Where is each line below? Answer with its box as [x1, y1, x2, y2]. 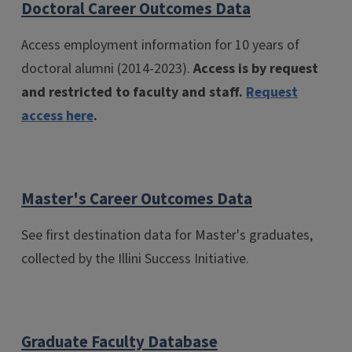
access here [21, 106, 93, 126]
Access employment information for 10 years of [21, 35, 299, 56]
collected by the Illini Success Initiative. [21, 248, 249, 269]
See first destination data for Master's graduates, [21, 225, 313, 245]
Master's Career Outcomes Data [21, 188, 252, 211]
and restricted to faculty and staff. [21, 82, 246, 103]
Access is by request [193, 59, 318, 79]
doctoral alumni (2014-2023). [21, 59, 193, 79]
